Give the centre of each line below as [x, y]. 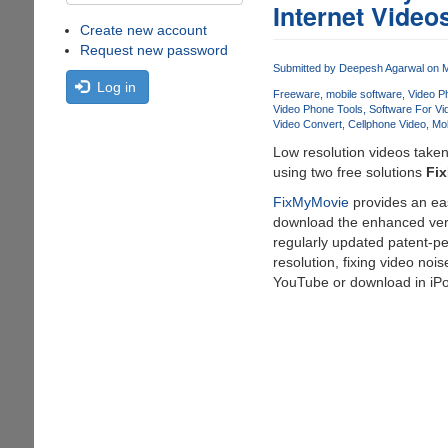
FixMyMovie [312, 202]
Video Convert [307, 124]
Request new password [153, 50]
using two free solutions [349, 172]
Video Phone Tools [317, 109]
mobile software [363, 94]
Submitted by [305, 68]
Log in [116, 87]
